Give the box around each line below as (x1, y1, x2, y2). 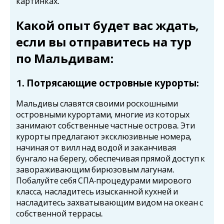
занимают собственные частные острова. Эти (16, 121, 195, 130)
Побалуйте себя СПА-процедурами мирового (16, 176, 191, 185)
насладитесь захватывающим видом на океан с (16, 198, 203, 207)
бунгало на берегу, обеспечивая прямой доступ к (16, 154, 205, 163)
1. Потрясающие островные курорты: (16, 77, 199, 89)
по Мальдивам (16, 51, 110, 66)
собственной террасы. (16, 209, 103, 218)
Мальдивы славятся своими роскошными (16, 99, 178, 108)
